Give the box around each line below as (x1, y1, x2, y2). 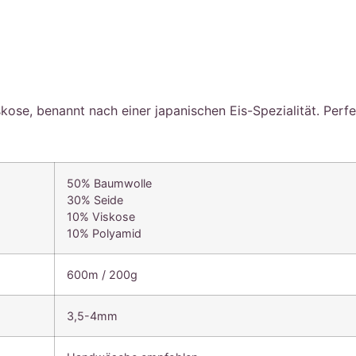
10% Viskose (67, 209, 136, 223)
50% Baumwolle (67, 176, 153, 190)
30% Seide (67, 192, 124, 207)
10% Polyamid (67, 226, 142, 240)
